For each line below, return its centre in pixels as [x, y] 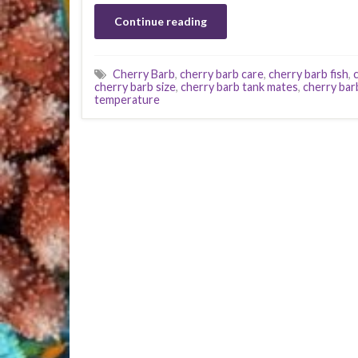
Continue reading [161, 21]
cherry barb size [135, 87]
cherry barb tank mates [239, 87]
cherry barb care [222, 74]
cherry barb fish [308, 74]
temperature [127, 99]
